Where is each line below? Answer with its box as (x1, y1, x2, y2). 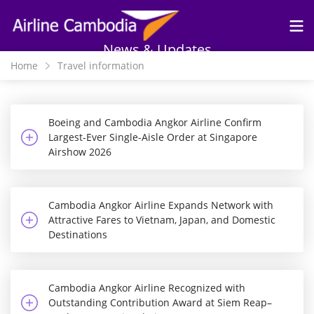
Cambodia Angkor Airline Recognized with (48, 281, 245, 295)
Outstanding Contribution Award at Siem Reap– (48, 296, 272, 310)
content (112, 32, 143, 46)
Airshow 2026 (48, 145, 111, 159)
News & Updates (102, 39, 212, 59)
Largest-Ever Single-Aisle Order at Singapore (48, 130, 257, 144)
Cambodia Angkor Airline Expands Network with (48, 198, 273, 212)
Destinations (48, 228, 107, 242)
